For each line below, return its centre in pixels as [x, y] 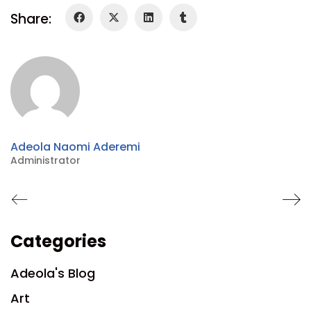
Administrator [45, 160]
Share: [31, 19]
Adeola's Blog [53, 273]
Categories [58, 241]
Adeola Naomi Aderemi [75, 146]
